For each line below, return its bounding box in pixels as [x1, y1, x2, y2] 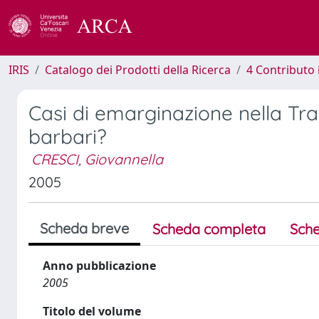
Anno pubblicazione [43, 258, 156, 273]
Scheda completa [152, 220, 266, 238]
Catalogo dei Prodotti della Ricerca [45, 62, 231, 78]
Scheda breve [40, 219, 129, 237]
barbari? [28, 124, 107, 149]
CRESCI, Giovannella [31, 150, 163, 168]
